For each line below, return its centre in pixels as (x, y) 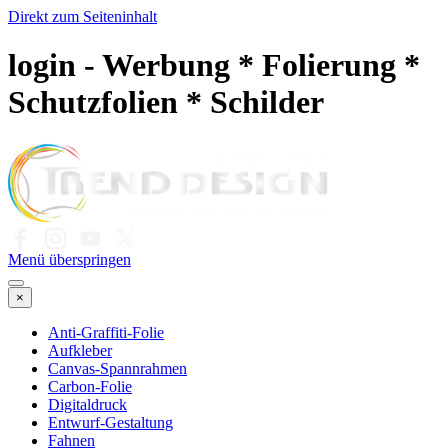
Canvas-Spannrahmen (117, 368)
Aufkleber (80, 350)
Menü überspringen (69, 259)
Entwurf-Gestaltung (110, 422)
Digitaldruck (87, 404)
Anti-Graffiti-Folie (106, 332)
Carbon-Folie (90, 386)
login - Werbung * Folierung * (214, 65)
